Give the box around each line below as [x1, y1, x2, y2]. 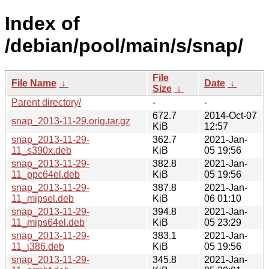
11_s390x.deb [11, 145, 71, 156]
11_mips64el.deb [11, 217, 85, 228]
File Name [11, 77, 56, 88]
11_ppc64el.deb [11, 169, 80, 180]
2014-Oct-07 [204, 110, 257, 121]
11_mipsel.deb [11, 193, 74, 204]
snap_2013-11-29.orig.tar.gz [11, 115, 130, 126]
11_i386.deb [11, 241, 64, 252]
